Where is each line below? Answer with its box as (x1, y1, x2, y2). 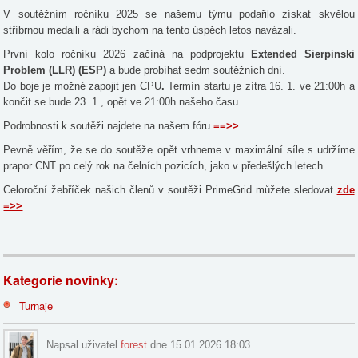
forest (121, 338, 148, 351)
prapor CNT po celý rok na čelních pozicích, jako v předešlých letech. (3, 159, 327, 172)
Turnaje (19, 297, 54, 313)
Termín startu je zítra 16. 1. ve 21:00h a (168, 79, 355, 92)
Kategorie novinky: (3, 270, 119, 289)
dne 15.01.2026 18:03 (147, 338, 251, 351)
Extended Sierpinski (250, 47, 355, 60)
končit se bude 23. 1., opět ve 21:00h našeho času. (3, 95, 242, 108)
